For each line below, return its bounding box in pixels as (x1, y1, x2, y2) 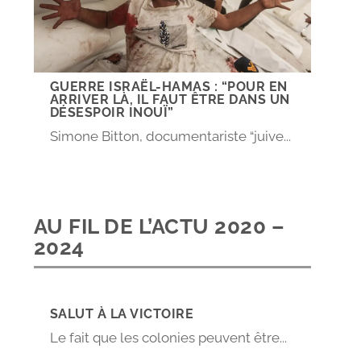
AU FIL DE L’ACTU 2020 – (33, 214, 285, 239)
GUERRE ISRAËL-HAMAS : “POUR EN (49, 79, 288, 95)
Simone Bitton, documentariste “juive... (49, 128, 291, 145)
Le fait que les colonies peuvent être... (49, 330, 287, 346)
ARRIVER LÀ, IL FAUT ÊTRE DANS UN (49, 92, 290, 108)
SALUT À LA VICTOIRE (49, 306, 194, 322)
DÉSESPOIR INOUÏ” (49, 105, 174, 121)
